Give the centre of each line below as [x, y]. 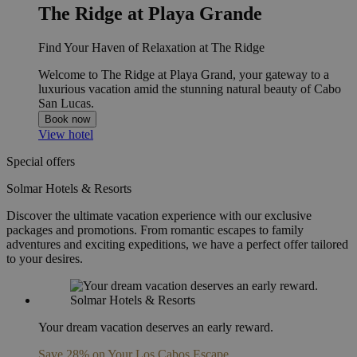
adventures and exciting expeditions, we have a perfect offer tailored [177, 244]
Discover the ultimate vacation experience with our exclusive [159, 215]
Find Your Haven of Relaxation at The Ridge [151, 47]
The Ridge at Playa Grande [150, 13]
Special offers [41, 161]
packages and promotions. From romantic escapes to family [155, 229]
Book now [67, 119]
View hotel [66, 134]
